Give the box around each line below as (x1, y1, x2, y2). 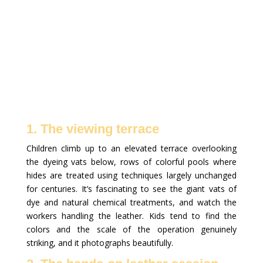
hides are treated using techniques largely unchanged (26, 170, 237, 181)
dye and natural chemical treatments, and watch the (26, 197, 237, 208)
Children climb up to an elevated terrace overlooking (26, 143, 237, 154)
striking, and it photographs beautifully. (26, 237, 173, 249)
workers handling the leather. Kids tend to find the (26, 210, 237, 222)
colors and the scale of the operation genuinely (26, 224, 237, 235)
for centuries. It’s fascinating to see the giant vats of (26, 183, 237, 195)
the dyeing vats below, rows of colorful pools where (26, 156, 237, 168)
